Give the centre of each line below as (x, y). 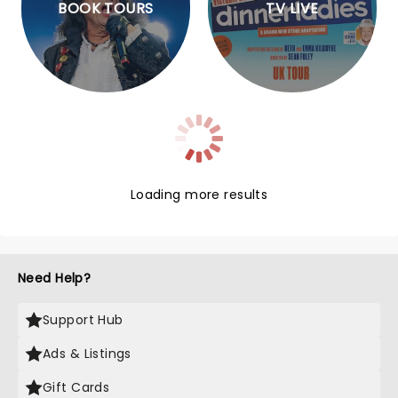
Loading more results (199, 195)
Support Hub (83, 320)
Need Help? (55, 278)
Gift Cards (76, 387)
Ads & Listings (87, 354)
